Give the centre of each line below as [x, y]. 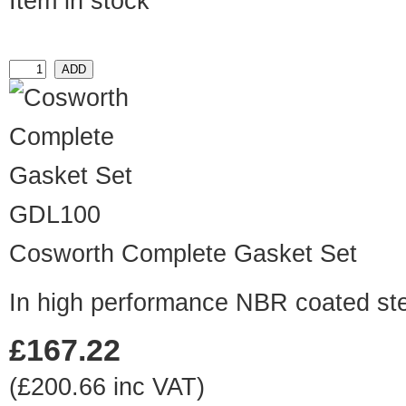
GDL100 [55, 215]
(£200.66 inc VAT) [107, 387]
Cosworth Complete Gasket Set [183, 254]
